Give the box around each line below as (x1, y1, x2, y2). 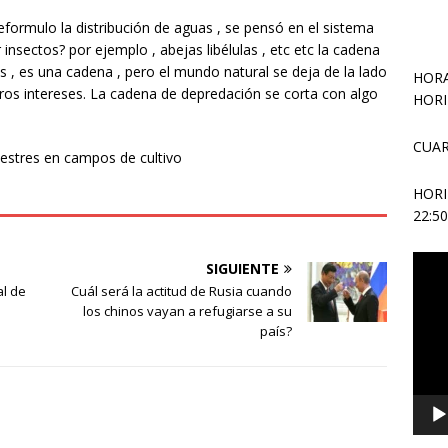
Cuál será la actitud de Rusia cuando (71, 282, 293, 301)
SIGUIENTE (206, 259, 280, 279)
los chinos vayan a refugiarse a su (83, 302, 293, 321)
